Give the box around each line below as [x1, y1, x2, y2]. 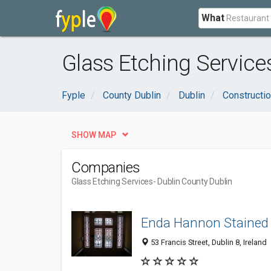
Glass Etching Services [71, 177, 153, 186]
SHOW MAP [71, 130, 116, 140]
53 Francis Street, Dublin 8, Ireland [149, 238, 267, 247]
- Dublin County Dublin [152, 177, 232, 186]
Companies [71, 159, 140, 176]
